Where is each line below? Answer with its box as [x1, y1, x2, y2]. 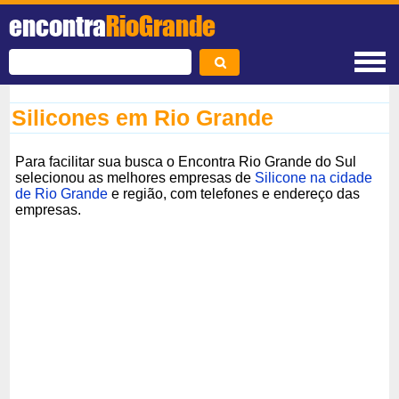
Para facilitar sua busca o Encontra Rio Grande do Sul [15, 153, 357, 169]
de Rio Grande [15, 185, 109, 201]
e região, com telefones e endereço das [108, 185, 361, 201]
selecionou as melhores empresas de [15, 169, 256, 185]
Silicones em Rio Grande [12, 105, 274, 130]
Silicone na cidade [255, 169, 373, 185]
